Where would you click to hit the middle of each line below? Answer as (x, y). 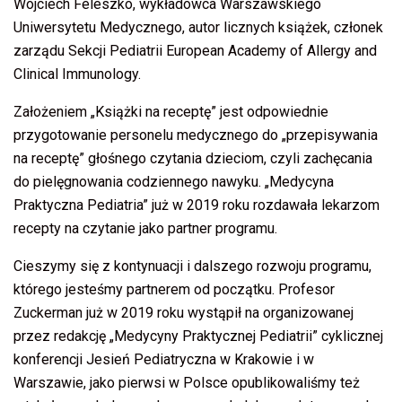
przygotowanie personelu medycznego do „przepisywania (196, 135)
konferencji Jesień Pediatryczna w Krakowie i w (164, 360)
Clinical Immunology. (77, 74)
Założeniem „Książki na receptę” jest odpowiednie (171, 112)
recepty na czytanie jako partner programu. (145, 229)
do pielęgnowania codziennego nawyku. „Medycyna (174, 182)
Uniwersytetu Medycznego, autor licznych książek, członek (198, 28)
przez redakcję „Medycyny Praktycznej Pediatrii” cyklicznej (198, 336)
